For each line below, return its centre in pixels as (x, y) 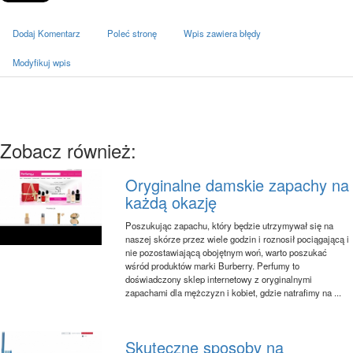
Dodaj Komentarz (46, 33)
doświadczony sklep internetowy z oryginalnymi (219, 279)
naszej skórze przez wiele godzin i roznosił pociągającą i (238, 238)
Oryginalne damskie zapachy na (238, 184)
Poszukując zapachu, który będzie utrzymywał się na (230, 225)
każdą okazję (171, 202)
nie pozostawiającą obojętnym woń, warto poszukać (227, 252)
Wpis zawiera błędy (222, 33)
